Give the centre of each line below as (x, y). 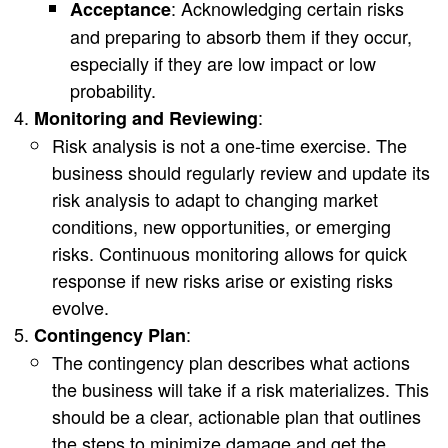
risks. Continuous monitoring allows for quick (229, 252)
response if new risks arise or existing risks (222, 279)
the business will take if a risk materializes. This (240, 388)
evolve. (80, 306)
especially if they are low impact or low (223, 62)
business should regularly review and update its (241, 171)
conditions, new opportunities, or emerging (221, 225)
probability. (113, 89)
